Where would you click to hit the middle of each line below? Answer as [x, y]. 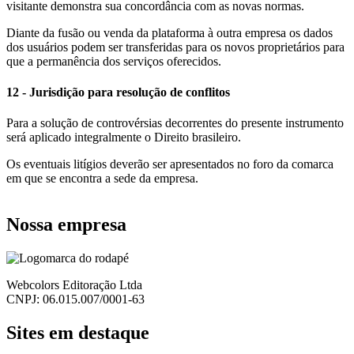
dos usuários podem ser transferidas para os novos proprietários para [175, 47]
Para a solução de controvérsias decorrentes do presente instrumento [175, 123]
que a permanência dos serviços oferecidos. [114, 61]
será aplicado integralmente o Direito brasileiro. [124, 137]
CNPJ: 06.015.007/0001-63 [75, 299]
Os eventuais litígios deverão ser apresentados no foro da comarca [170, 164]
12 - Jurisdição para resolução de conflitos [118, 92]
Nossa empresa [66, 225]
